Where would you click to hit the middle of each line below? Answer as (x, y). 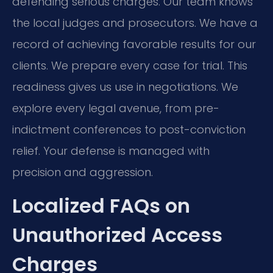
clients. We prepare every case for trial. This (130, 65)
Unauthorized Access (117, 235)
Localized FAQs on (101, 206)
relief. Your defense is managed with (111, 151)
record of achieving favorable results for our (134, 44)
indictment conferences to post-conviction (129, 129)
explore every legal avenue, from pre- (116, 108)
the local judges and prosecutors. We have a (135, 23)
